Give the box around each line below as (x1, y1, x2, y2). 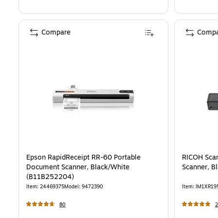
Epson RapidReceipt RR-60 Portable (26, 152, 141, 163)
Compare (41, 27, 71, 38)
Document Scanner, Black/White (26, 162, 129, 173)
